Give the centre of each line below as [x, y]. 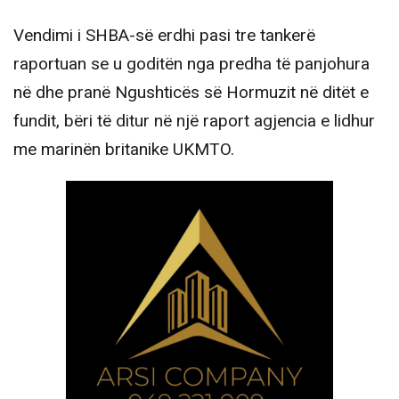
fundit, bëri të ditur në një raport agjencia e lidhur [194, 121]
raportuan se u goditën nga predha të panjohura [191, 64]
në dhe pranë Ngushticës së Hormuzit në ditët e [191, 92]
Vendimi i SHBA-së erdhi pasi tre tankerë [164, 35]
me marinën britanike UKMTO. [124, 149]
